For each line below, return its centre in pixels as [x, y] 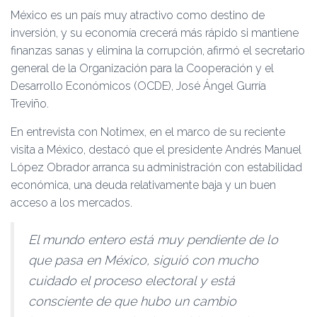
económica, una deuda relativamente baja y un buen [143, 185]
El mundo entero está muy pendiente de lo [153, 240]
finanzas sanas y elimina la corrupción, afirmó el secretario [158, 51]
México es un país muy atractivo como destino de [138, 15]
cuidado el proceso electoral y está [132, 281]
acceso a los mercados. [71, 203]
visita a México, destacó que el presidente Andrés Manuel [156, 150]
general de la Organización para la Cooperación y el [142, 68]
